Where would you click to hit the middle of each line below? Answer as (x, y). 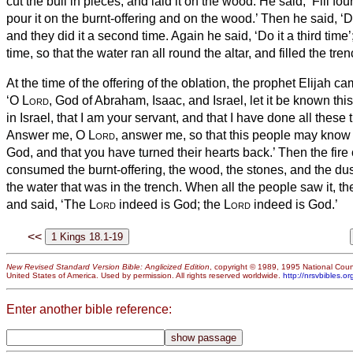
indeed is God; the (170, 204)
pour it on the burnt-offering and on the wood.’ (134, 18)
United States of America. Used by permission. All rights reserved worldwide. (145, 276)
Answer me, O (47, 135)
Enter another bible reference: (89, 309)
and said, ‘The (48, 204)
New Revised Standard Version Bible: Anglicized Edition (108, 267)
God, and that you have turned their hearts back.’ (142, 152)
